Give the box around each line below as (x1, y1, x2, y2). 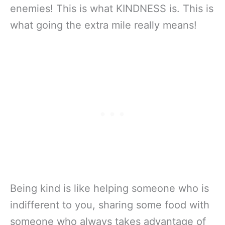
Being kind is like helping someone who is (10, 182, 209, 194)
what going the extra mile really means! (10, 19, 197, 31)
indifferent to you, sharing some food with (10, 198, 209, 211)
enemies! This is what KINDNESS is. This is (10, 2, 213, 15)
